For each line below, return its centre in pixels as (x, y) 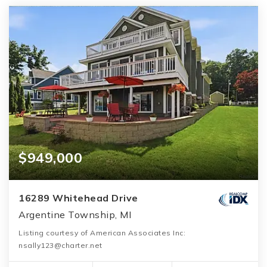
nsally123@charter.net (60, 246)
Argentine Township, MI (75, 215)
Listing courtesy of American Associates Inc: (102, 233)
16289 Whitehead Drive (78, 198)
